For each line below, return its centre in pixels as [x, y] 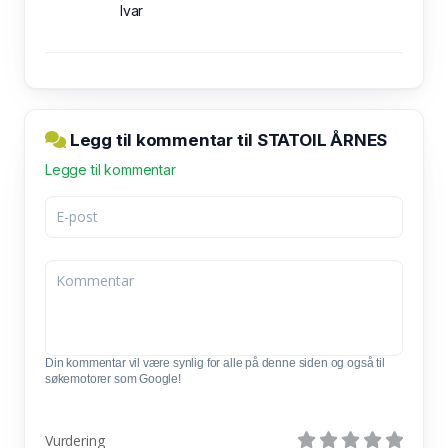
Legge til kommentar [110, 169]
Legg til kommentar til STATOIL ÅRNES [227, 139]
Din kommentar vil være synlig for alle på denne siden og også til [215, 362]
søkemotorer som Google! [113, 378]
